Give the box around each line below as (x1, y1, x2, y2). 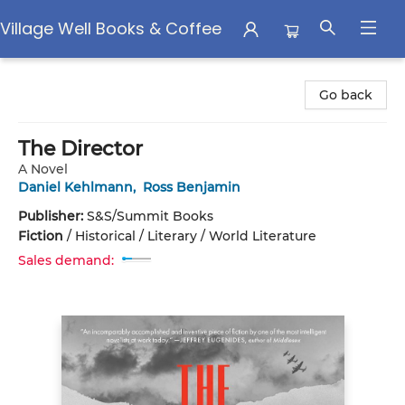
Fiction (18, 228, 63, 244)
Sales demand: (18, 252, 114, 268)
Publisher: (18, 208, 87, 224)
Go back (319, 87, 372, 103)
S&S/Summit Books (87, 208, 213, 224)
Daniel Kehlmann (18, 179, 133, 195)
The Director (18, 137, 143, 161)
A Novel (18, 161, 68, 177)
